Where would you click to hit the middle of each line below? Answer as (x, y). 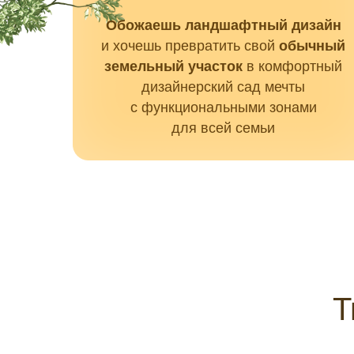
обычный (312, 46)
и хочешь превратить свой (190, 46)
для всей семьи (223, 128)
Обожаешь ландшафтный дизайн (223, 25)
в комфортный (292, 66)
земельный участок (173, 66)
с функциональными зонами (223, 107)
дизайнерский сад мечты (223, 87)
